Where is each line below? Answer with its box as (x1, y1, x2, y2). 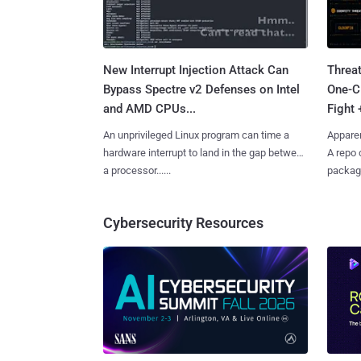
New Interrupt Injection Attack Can (103, 63, 288, 78)
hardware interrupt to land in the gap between (103, 147, 308, 160)
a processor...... (103, 164, 171, 177)
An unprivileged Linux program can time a (103, 129, 289, 142)
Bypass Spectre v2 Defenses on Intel (103, 82, 300, 98)
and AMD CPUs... (103, 102, 196, 117)
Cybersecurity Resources (103, 214, 263, 232)
